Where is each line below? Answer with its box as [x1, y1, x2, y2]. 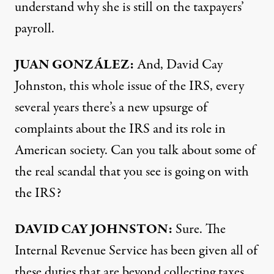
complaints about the [15, 119, 129, 139]
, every [210, 76, 244, 96]
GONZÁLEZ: [50, 55, 134, 75]
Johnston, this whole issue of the [15, 76, 189, 96]
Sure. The [172, 220, 226, 239]
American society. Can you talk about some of [15, 141, 256, 160]
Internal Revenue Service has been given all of [15, 241, 257, 261]
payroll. [15, 19, 54, 39]
